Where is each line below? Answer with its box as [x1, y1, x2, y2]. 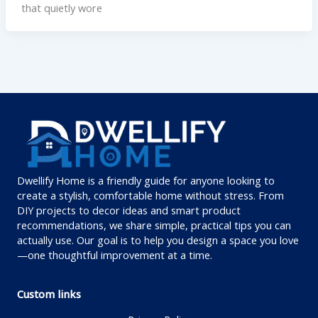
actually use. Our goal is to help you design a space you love [17, 232, 299, 247]
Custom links [17, 286, 81, 301]
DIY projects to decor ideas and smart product [17, 202, 241, 217]
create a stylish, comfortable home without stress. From [17, 187, 284, 202]
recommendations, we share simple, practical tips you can [17, 217, 291, 232]
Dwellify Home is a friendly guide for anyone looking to [17, 172, 275, 187]
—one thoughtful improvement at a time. [17, 247, 212, 262]
